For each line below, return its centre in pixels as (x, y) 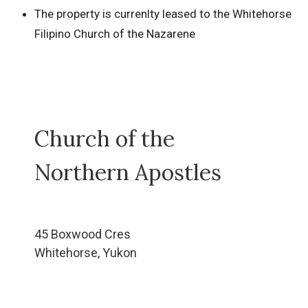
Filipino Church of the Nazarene (115, 34)
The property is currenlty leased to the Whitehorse (163, 14)
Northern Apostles (128, 173)
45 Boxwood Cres (82, 234)
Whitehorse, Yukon (86, 252)
